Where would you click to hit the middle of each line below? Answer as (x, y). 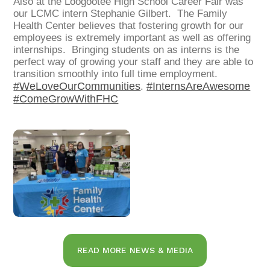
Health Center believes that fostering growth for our (129, 26)
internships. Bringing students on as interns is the (127, 50)
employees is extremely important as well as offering (132, 38)
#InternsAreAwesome (199, 86)
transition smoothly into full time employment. (116, 74)
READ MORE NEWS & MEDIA (135, 250)
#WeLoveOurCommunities (77, 86)
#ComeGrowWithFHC (66, 99)
